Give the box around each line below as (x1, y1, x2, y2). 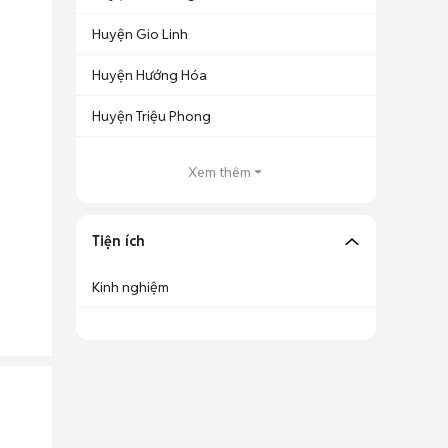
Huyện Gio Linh (92, 25, 188, 43)
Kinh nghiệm (92, 278, 169, 296)
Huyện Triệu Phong (92, 107, 211, 125)
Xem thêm (187, 163, 251, 181)
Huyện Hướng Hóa (92, 66, 207, 84)
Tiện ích (92, 232, 145, 250)
